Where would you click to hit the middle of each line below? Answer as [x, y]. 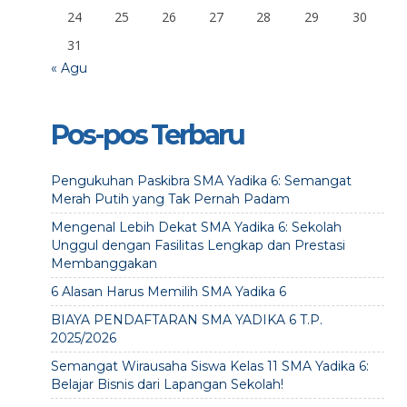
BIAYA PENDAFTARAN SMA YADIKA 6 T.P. [186, 320]
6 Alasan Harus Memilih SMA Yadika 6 [168, 292]
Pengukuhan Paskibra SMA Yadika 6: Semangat [201, 181]
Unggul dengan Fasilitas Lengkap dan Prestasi [198, 245]
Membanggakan [104, 263]
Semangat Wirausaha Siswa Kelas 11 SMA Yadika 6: [209, 366]
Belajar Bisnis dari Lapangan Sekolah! [167, 384]
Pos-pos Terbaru [147, 135]
